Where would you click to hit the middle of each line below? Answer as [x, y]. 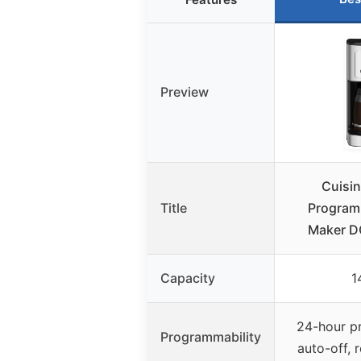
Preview [185, 92]
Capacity [188, 278]
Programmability [211, 337]
